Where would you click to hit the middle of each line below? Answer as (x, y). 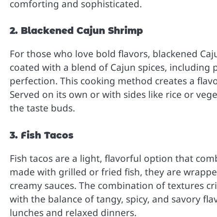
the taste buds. (42, 108)
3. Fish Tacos (42, 135)
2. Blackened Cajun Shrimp (76, 31)
